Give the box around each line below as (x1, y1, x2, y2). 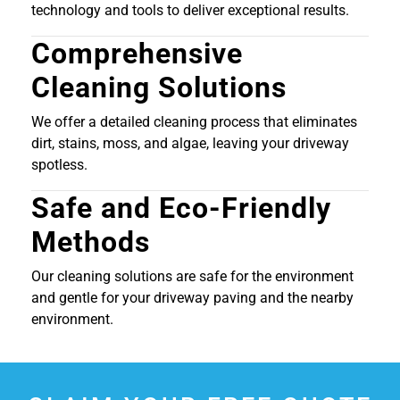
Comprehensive (31, 36, 243, 71)
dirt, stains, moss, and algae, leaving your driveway (31, 134, 349, 152)
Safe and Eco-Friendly (31, 190, 331, 225)
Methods (31, 224, 150, 259)
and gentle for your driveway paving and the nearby (31, 288, 354, 306)
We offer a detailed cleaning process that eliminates (31, 112, 357, 130)
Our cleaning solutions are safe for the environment (31, 267, 354, 285)
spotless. (31, 155, 87, 173)
